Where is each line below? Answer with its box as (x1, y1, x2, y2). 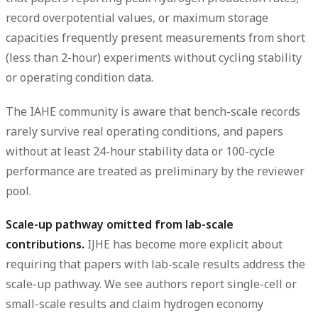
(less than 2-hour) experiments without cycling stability (6, 50, 302, 66)
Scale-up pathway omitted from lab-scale (6, 216, 234, 232)
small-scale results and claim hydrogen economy (6, 295, 263, 312)
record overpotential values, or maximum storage (6, 10, 268, 26)
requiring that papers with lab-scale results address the (6, 256, 305, 272)
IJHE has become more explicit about (84, 236, 283, 252)
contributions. (6, 236, 84, 252)
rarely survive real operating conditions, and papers (6, 123, 283, 139)
